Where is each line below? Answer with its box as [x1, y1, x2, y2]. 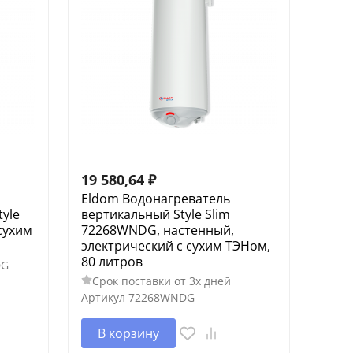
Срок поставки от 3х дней [91, 273, 231, 288]
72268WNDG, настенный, [80, 221, 234, 239]
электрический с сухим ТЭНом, [80, 236, 270, 255]
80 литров [80, 252, 143, 270]
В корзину [97, 324, 159, 342]
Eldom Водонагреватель [80, 189, 230, 207]
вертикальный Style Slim [80, 205, 230, 223]
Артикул [80, 289, 125, 305]
